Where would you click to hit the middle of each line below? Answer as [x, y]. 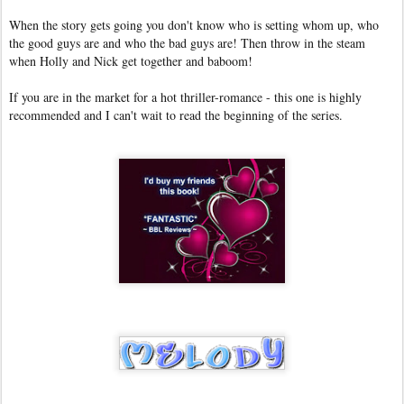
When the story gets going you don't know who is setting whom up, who [194, 24]
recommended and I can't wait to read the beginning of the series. [176, 115]
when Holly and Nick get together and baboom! [131, 60]
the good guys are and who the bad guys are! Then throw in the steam [187, 42]
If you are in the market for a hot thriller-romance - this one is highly [185, 96]
